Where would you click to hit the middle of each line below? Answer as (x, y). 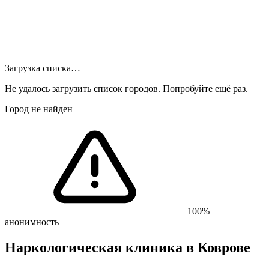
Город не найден (39, 109)
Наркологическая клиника (95, 247)
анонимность (32, 222)
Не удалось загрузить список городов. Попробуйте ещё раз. (126, 89)
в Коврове (218, 247)
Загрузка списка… (43, 68)
